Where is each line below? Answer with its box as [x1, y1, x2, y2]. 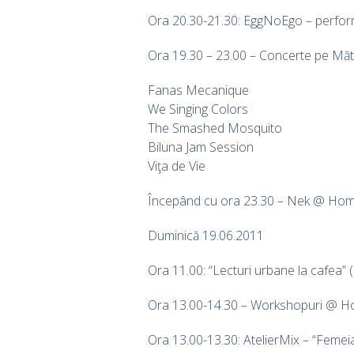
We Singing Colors [148, 100, 248, 118]
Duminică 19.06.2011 [148, 226, 264, 244]
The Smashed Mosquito [148, 119, 282, 137]
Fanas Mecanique [148, 81, 249, 99]
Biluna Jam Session [148, 137, 254, 156]
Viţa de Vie [148, 156, 205, 175]
